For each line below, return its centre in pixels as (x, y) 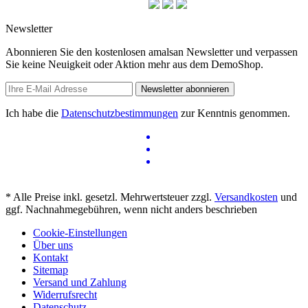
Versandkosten (246, 197)
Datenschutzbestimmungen (120, 113)
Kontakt (51, 257)
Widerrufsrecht (65, 294)
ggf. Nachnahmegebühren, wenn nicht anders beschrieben (131, 209)
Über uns (53, 245)
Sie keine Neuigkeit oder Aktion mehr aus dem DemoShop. (134, 64)
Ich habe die (33, 113)
